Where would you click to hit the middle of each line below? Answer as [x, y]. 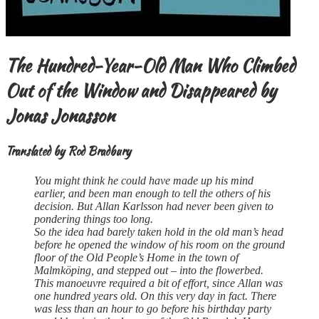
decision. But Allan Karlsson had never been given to [154, 206]
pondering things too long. [94, 219]
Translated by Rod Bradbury [68, 151]
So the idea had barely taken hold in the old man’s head [159, 232]
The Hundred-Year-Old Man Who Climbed [150, 66]
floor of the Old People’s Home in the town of [136, 258]
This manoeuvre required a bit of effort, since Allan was [158, 283]
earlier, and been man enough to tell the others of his [152, 194]
